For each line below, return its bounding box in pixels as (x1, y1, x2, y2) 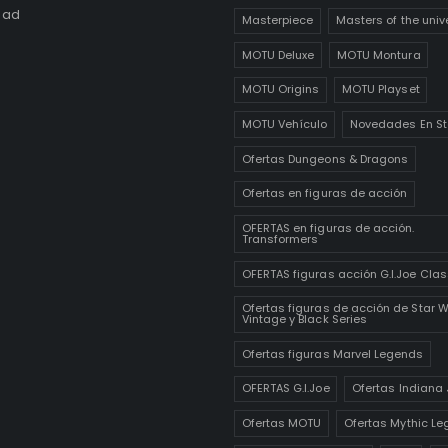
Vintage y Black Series (241, 311, 368, 328)
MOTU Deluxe (241, 46, 315, 63)
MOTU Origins (241, 81, 320, 98)
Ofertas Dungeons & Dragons (241, 150, 409, 167)
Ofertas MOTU (241, 415, 322, 432)
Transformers (241, 230, 319, 247)
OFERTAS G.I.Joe (241, 380, 330, 397)
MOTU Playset (341, 81, 420, 98)
